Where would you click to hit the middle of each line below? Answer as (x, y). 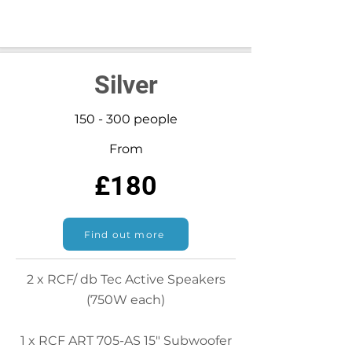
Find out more (124, 234)
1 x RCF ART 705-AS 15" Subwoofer (126, 341)
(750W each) (126, 300)
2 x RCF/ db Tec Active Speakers (126, 279)
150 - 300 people (126, 119)
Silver (126, 85)
